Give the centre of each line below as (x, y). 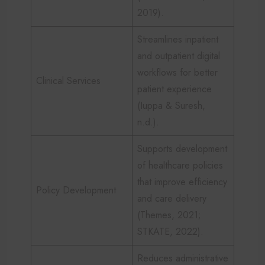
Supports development (182, 148)
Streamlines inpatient (178, 39)
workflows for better (177, 72)
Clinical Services (68, 80)
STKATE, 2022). (170, 231)
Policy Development (76, 190)
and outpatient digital (179, 56)
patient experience (174, 89)
